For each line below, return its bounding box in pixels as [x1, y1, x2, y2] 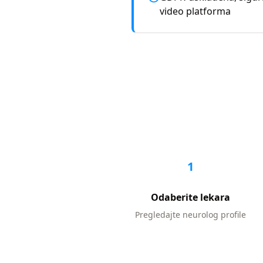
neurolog [182, 209, 218, 220]
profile [220, 209, 246, 220]
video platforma [160, 5, 231, 18]
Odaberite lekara [150, 191, 230, 204]
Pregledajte [134, 209, 180, 220]
